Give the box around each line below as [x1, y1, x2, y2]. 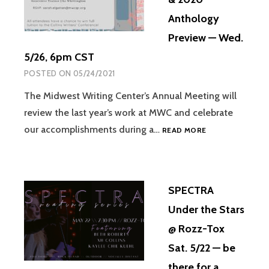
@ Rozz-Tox [168, 222, 225, 235]
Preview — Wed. [168, 31, 243, 44]
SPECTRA [168, 184, 214, 197]
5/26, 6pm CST [24, 50, 94, 64]
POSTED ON [24, 68, 73, 78]
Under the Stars [168, 203, 244, 216]
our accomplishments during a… [24, 123, 162, 135]
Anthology [168, 11, 219, 25]
